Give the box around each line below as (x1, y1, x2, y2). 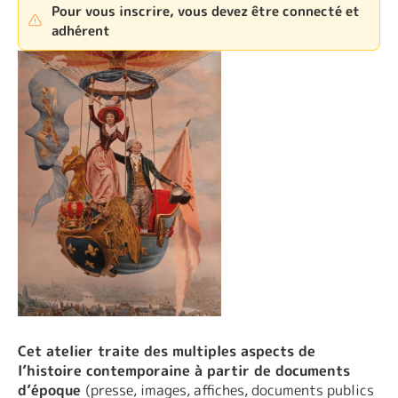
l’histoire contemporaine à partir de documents (18, 361, 350, 381)
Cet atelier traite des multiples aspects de (18, 341, 315, 362)
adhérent (52, 20, 111, 40)
